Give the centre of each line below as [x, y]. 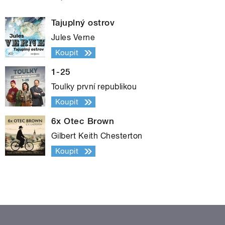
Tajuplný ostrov [83, 23]
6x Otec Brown [83, 121]
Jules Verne [73, 37]
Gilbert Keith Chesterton [97, 136]
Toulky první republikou [94, 87]
